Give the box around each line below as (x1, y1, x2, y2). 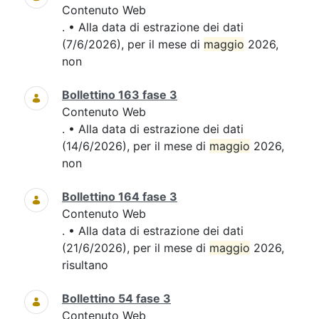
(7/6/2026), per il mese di (62, 37, 204, 51)
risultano (62, 258, 108, 272)
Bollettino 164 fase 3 (62, 189, 177, 204)
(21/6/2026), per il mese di (62, 241, 209, 255)
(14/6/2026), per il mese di (62, 139, 209, 153)
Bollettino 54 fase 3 (62, 291, 171, 305)
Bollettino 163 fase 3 (62, 88, 177, 102)
